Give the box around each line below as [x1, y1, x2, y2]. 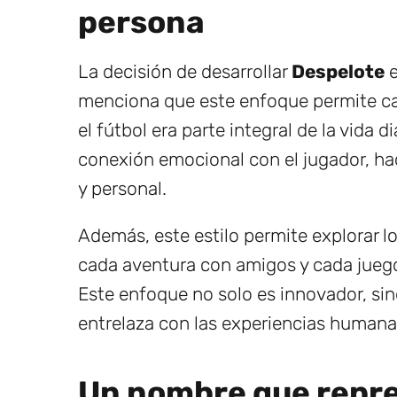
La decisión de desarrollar [78, 59, 292, 82]
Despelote [292, 59, 385, 82]
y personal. [78, 176, 167, 199]
